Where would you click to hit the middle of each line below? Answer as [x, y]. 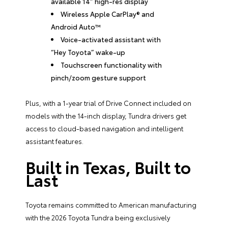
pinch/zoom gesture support [98, 77]
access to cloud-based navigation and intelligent [104, 128]
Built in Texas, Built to [108, 166]
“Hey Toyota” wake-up [88, 52]
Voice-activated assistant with [111, 39]
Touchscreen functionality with [111, 64]
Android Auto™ [76, 26]
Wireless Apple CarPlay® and [108, 13]
